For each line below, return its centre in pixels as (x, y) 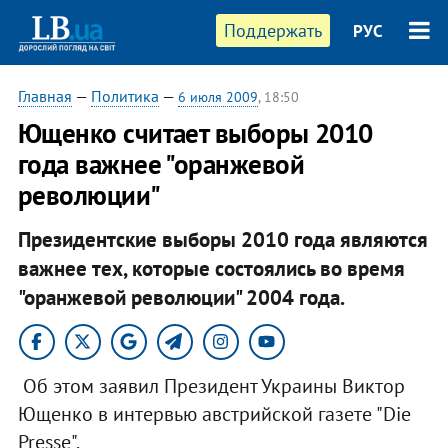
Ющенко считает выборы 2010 (195, 133)
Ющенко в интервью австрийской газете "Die (214, 413)
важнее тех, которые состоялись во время (211, 268)
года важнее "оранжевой (161, 164)
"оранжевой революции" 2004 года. (181, 297)
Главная (44, 96)
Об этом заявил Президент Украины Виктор (211, 385)
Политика (124, 96)
